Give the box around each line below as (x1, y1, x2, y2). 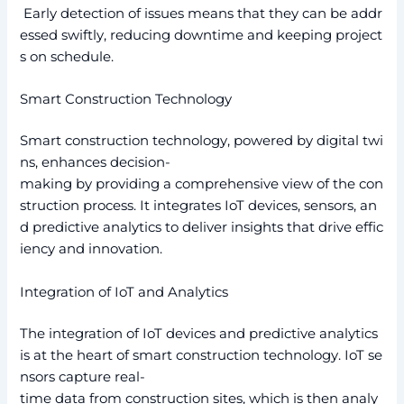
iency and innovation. (20, 241, 163, 258)
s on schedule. (20, 49, 115, 66)
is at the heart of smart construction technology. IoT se (20, 346, 383, 363)
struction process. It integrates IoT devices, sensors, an (20, 197, 378, 215)
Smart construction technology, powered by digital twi (20, 133, 384, 150)
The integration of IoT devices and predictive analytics (20, 325, 382, 342)
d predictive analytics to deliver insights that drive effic (20, 219, 384, 236)
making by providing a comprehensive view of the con (20, 176, 384, 193)
